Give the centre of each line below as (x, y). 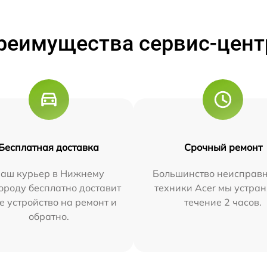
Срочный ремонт (223, 147)
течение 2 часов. (223, 202)
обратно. (49, 216)
